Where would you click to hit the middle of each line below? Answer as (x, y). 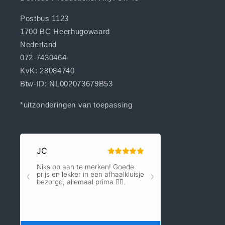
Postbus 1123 (44, 19)
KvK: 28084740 (47, 71)
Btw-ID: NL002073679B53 (67, 84)
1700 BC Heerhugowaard (65, 32)
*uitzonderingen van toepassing (76, 104)
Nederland (38, 45)
